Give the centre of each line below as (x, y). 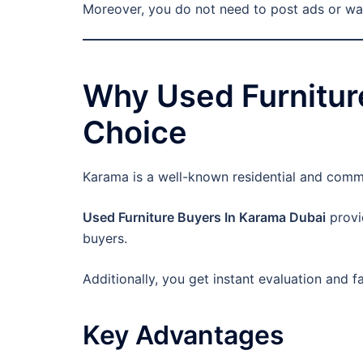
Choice (135, 132)
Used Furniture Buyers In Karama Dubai (204, 217)
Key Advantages (184, 335)
